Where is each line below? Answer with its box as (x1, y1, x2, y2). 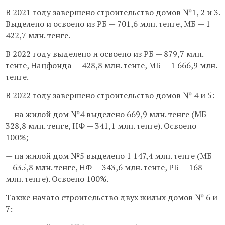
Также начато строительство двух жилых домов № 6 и (5, 192, 217, 203)
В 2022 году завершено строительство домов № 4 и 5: (5, 90, 214, 101)
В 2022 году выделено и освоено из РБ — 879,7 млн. (5, 48, 203, 59)
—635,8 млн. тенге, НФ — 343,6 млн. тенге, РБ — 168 (5, 162, 202, 173)
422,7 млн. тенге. (5, 30, 70, 41)
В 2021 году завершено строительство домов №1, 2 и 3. (5, 7, 220, 18)
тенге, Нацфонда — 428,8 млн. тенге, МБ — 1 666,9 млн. (5, 60, 217, 71)
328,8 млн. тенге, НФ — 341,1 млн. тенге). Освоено (5, 120, 196, 131)
